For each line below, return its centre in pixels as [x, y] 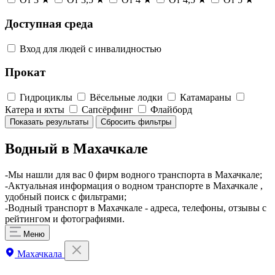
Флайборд [171, 109]
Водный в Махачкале [76, 148]
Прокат [25, 72]
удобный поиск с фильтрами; [66, 196]
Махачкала [40, 254]
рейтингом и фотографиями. [65, 219]
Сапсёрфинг [107, 109]
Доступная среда [49, 23]
